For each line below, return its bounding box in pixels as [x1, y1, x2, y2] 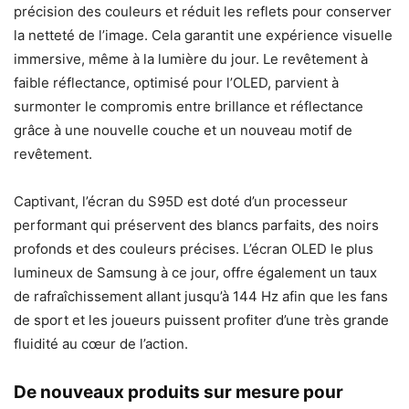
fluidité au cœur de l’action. [14, 335, 188, 353]
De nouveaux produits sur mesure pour [14, 382, 343, 404]
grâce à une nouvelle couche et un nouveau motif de [14, 121, 352, 140]
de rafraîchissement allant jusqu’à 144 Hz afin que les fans [14, 288, 388, 306]
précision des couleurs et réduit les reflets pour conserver [14, 3, 392, 21]
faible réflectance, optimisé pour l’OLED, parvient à [14, 74, 339, 92]
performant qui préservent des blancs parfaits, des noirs [14, 216, 379, 235]
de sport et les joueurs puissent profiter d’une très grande [14, 311, 389, 330]
